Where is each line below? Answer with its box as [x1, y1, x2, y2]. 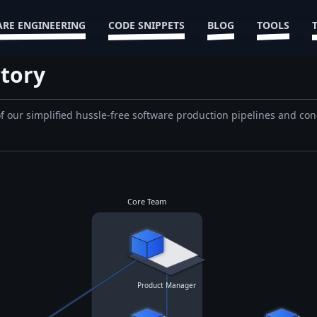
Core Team [127, 196, 167, 207]
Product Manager [137, 280, 197, 291]
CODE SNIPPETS [108, 18, 185, 32]
